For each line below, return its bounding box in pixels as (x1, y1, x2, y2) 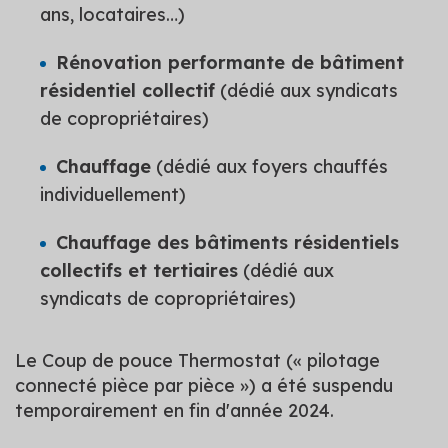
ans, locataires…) (40, 3, 185, 26)
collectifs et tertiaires (40, 259, 238, 282)
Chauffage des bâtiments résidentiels (56, 231, 399, 254)
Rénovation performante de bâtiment (56, 51, 404, 74)
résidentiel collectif (40, 79, 215, 102)
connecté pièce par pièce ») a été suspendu (15, 374, 393, 397)
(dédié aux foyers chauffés (151, 155, 388, 178)
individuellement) (40, 183, 186, 206)
